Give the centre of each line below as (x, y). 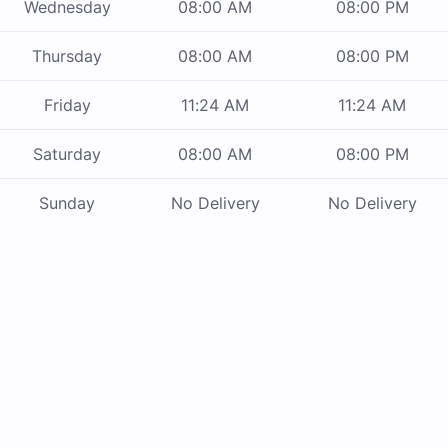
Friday (67, 105)
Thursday (67, 56)
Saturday (67, 154)
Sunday (67, 203)
